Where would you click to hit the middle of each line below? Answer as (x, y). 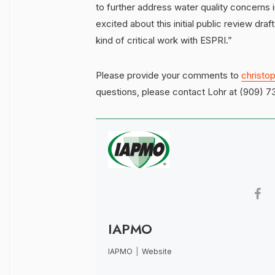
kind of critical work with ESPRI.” (164, 41)
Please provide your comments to (168, 76)
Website (157, 252)
